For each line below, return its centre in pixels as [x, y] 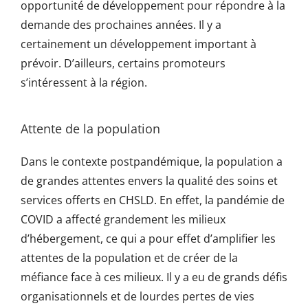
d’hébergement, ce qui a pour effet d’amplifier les [148, 239]
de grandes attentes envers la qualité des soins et [149, 181]
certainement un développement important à [138, 44]
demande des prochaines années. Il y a [121, 25]
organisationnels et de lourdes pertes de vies [137, 297]
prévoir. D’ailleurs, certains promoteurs [123, 64]
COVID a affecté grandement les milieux [123, 220]
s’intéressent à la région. [84, 83]
